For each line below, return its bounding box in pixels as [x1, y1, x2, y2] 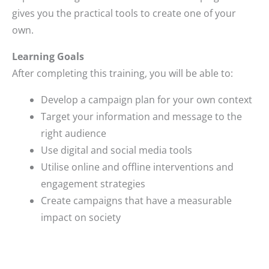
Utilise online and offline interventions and [41, 160, 234, 174]
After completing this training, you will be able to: [12, 66, 233, 80]
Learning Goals [12, 49, 84, 63]
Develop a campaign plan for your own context [41, 92, 252, 106]
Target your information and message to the [41, 109, 242, 123]
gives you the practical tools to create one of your [12, 6, 236, 20]
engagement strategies [41, 177, 148, 190]
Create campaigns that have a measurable [41, 193, 232, 207]
